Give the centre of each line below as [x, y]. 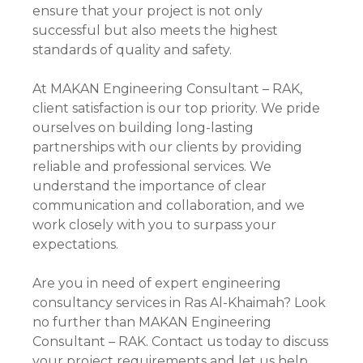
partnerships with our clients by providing [167, 147]
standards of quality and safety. [132, 50]
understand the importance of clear [149, 186]
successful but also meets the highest [155, 31]
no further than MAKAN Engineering [152, 322]
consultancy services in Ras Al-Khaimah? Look [179, 303]
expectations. [75, 245]
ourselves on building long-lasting [143, 128]
